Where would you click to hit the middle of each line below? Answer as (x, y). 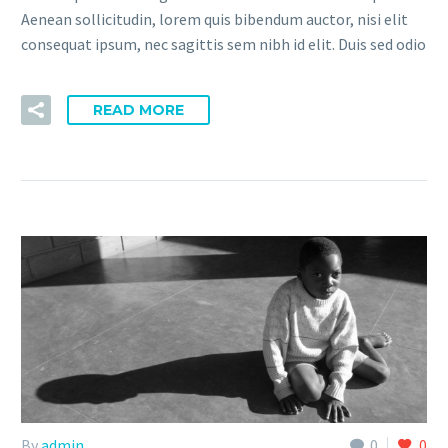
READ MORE (138, 109)
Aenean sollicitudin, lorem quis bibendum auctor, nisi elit (214, 19)
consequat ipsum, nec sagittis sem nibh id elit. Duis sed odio (223, 44)
